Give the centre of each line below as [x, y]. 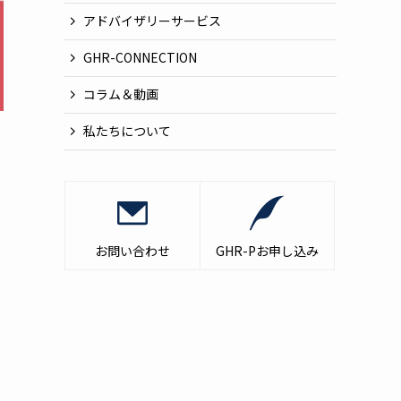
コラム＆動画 [121, 94]
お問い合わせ [132, 250]
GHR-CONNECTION [140, 58]
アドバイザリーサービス [152, 21]
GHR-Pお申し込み [267, 250]
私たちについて [127, 131]
